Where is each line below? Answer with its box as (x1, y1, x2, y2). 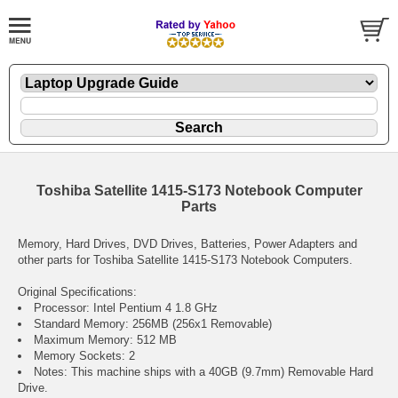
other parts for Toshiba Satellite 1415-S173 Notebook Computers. (18, 252, 353, 267)
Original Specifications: (18, 284, 137, 298)
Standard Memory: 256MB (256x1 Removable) (34, 316, 272, 330)
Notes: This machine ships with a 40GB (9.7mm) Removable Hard (34, 364, 373, 378)
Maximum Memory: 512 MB (34, 332, 177, 346)
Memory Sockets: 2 (34, 348, 135, 362)
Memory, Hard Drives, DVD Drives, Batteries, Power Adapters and (18, 236, 357, 251)
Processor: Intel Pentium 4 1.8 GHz (34, 300, 218, 314)
